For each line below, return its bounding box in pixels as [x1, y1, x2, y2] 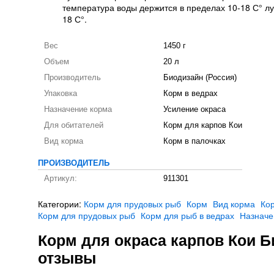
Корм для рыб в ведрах [141, 209, 234, 221]
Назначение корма [44, 105, 112, 114]
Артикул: [44, 174, 77, 183]
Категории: [38, 198, 84, 210]
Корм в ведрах [163, 89, 218, 98]
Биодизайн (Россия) [163, 73, 237, 82]
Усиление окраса [163, 105, 226, 114]
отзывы [38, 246, 96, 268]
